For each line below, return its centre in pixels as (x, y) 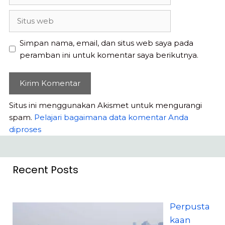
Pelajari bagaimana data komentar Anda (111, 117)
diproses (25, 129)
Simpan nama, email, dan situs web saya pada (106, 43)
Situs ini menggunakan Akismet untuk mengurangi (105, 105)
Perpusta (190, 206)
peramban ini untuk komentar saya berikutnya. (109, 55)
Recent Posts (45, 170)
